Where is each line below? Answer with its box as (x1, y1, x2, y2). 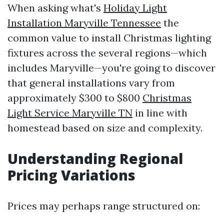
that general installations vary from (7, 76, 175, 89)
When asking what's (7, 1, 103, 14)
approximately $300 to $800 (7, 91, 142, 104)
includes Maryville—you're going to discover (7, 61, 215, 74)
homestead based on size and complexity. (7, 121, 202, 134)
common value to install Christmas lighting (7, 31, 211, 44)
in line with (132, 106, 187, 119)
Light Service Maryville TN (7, 106, 132, 119)
